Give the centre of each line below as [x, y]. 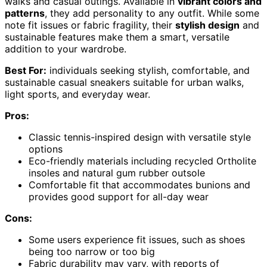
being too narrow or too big [92, 252]
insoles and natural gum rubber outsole [117, 173]
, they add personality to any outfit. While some [152, 13]
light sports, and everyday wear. [77, 94]
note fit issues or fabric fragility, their [90, 25]
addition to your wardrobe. [66, 49]
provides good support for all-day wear [119, 197]
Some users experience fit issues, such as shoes [137, 240]
